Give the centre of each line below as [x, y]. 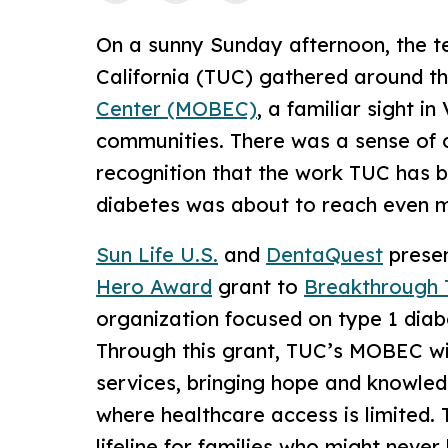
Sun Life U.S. [157, 254]
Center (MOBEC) [176, 108]
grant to [258, 286]
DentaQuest [324, 254]
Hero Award [154, 286]
